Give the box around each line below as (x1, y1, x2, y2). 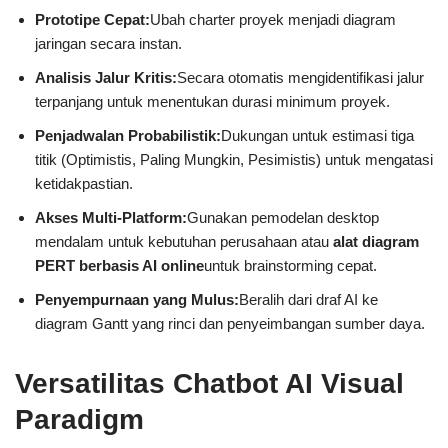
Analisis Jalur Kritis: (35, 69, 177, 87)
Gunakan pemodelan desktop (187, 209, 379, 227)
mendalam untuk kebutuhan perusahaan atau (35, 233, 333, 251)
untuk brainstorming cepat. (204, 257, 377, 275)
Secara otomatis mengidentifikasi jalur (177, 69, 424, 87)
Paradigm (15, 404, 144, 436)
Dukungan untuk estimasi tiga (221, 127, 414, 145)
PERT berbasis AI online (35, 257, 204, 275)
